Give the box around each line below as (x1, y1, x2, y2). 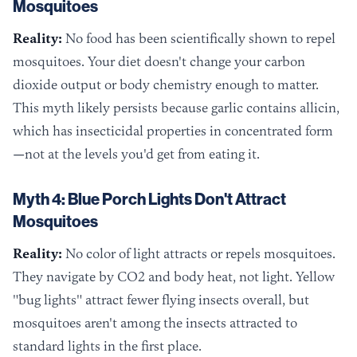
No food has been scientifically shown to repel (62, 30, 335, 47)
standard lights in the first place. (13, 338, 202, 355)
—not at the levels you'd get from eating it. (13, 146, 260, 163)
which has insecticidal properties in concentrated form (13, 123, 333, 139)
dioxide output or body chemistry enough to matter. (13, 76, 319, 93)
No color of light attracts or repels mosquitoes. (62, 245, 335, 262)
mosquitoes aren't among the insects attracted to (13, 315, 297, 331)
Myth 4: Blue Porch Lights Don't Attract (13, 190, 286, 210)
